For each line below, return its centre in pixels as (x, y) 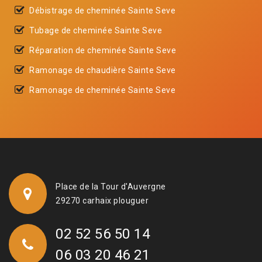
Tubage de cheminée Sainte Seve (96, 30)
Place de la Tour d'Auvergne (111, 186)
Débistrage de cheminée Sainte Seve (102, 10)
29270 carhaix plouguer (102, 200)
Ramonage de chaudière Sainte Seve (103, 70)
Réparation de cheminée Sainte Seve (103, 50)
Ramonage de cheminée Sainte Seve (102, 90)
